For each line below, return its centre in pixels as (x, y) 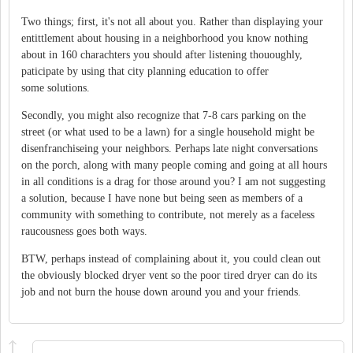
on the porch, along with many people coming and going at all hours (174, 165)
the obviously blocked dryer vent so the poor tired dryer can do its (169, 276)
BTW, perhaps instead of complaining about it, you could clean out (171, 259)
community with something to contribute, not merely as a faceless (168, 215)
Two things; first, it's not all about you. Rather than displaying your (172, 22)
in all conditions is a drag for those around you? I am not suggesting (173, 182)
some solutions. (56, 88)
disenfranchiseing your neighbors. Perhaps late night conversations (171, 149)
